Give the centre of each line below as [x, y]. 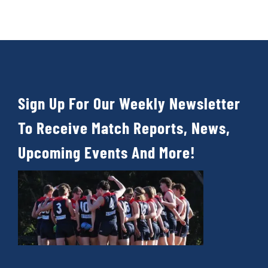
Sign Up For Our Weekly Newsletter [129, 103]
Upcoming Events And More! [106, 152]
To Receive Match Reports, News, [124, 128]
